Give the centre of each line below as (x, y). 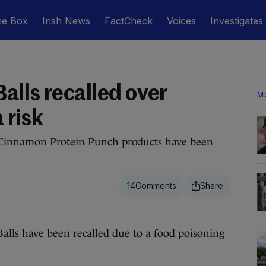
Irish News (66, 21)
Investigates (237, 21)
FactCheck (129, 21)
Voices (181, 21)
